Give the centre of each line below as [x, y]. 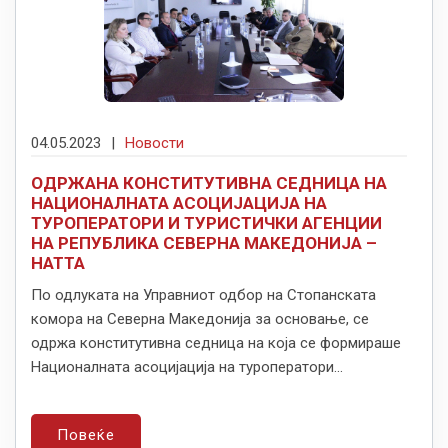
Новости [154, 143]
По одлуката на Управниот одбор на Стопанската [203, 295]
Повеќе [86, 435]
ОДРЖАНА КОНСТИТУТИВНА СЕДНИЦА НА [209, 183]
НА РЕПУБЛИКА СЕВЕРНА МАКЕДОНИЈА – [204, 243]
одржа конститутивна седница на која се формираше [216, 343]
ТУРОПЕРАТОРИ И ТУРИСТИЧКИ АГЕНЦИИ [206, 223]
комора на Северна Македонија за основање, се [200, 319]
